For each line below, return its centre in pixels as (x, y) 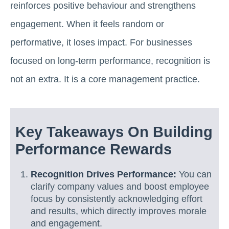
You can (194, 174)
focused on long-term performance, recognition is (110, 61)
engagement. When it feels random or (87, 24)
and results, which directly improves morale (119, 211)
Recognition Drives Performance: (104, 174)
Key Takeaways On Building (114, 132)
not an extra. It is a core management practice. (105, 79)
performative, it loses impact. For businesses (101, 42)
